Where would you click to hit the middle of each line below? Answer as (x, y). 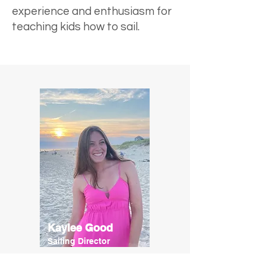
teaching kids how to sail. (77, 27)
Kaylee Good (80, 228)
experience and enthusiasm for (92, 11)
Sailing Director (79, 241)
